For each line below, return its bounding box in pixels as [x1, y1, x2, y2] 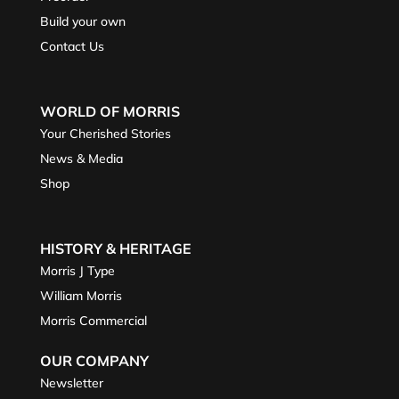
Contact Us [39, 37, 104, 54]
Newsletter [39, 374, 103, 391]
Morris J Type [39, 262, 115, 279]
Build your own [39, 12, 126, 29]
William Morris [39, 287, 122, 304]
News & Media [39, 150, 123, 167]
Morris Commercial [39, 312, 147, 329]
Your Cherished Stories [39, 125, 171, 142]
